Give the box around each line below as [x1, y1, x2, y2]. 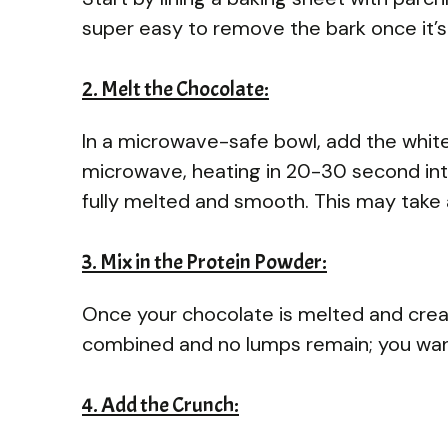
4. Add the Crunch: [82, 390, 239, 419]
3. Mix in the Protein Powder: [82, 247, 327, 276]
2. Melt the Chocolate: [82, 74, 269, 103]
